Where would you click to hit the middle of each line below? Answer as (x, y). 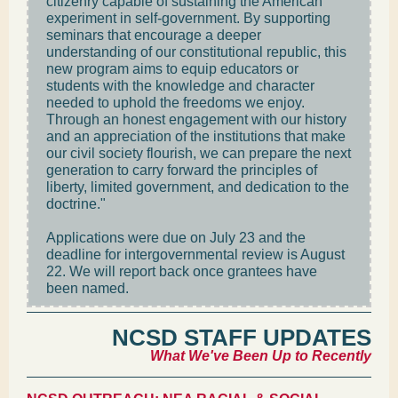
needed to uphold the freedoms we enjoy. (175, 103)
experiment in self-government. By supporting (188, 18)
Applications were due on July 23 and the (176, 238)
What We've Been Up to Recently (261, 356)
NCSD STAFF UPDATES (242, 338)
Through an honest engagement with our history (196, 119)
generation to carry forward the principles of (182, 170)
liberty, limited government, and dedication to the (198, 187)
